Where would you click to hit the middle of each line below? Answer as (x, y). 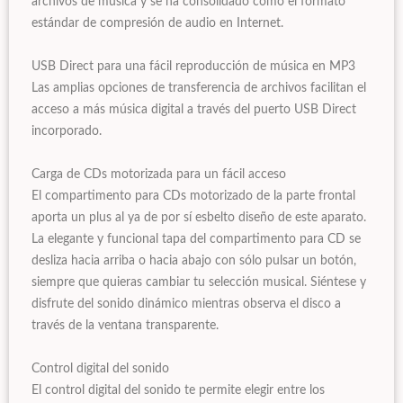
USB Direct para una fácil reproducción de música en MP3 (193, 67)
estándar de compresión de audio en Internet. (157, 24)
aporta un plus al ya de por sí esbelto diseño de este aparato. (199, 218)
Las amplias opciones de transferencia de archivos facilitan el (199, 89)
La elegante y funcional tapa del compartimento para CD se (196, 240)
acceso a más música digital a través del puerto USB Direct (194, 110)
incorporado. (67, 132)
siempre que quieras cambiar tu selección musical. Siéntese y (199, 283)
